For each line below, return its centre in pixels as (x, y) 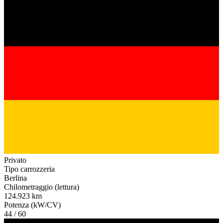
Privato (15, 160)
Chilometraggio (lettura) (42, 187)
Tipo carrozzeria (29, 169)
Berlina (15, 178)
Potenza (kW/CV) (32, 205)
